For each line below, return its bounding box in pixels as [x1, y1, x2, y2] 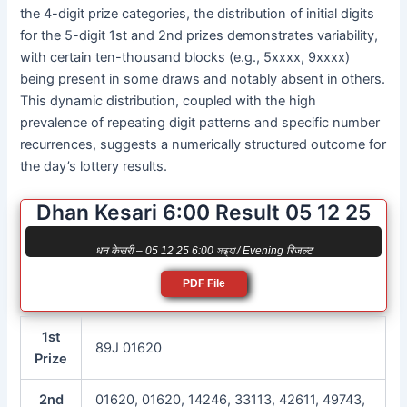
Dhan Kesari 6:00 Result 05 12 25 [36, 199, 371, 225]
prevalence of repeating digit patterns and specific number [20, 114, 381, 132]
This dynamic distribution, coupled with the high [20, 93, 317, 110]
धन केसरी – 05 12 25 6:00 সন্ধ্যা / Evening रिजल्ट [94, 243, 313, 257]
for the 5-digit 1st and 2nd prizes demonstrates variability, [20, 27, 379, 45]
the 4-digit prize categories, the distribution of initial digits [20, 5, 375, 23]
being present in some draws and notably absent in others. [20, 71, 386, 88]
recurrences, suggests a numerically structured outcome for [20, 136, 387, 154]
